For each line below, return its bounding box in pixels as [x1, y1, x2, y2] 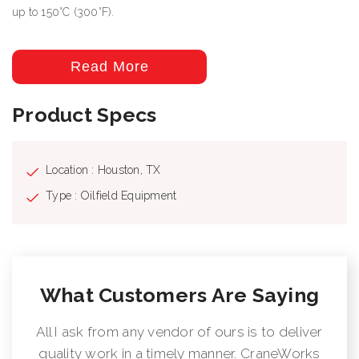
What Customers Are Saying [39, 282, 320, 307]
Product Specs [12, 102, 157, 127]
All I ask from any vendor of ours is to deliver [36, 323, 323, 340]
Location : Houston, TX [46, 163, 161, 176]
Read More [70, 58, 149, 75]
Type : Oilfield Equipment [46, 188, 177, 202]
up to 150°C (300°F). [12, 5, 115, 18]
